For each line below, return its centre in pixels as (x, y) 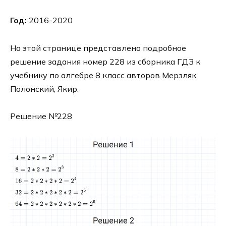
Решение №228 (41, 116)
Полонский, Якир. (44, 89)
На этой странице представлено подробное (98, 48)
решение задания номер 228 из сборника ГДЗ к (105, 61)
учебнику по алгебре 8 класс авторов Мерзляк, (104, 75)
